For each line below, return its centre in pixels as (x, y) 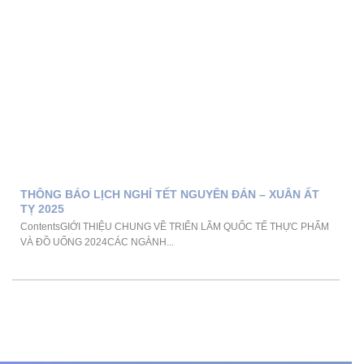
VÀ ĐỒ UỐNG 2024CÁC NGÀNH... (97, 242)
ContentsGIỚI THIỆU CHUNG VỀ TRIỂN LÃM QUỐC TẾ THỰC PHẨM (175, 226)
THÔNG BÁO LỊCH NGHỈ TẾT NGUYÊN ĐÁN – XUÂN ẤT (170, 194)
